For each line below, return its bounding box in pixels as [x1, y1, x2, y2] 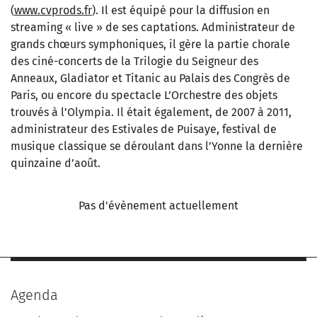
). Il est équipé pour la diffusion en [92, 4, 270, 17]
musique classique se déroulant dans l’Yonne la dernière [11, 139, 303, 153]
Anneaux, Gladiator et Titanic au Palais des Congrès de [11, 71, 290, 85]
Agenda [11, 287, 58, 304]
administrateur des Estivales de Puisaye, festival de [11, 122, 277, 136]
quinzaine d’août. [11, 156, 103, 170]
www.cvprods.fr [14, 4, 92, 17]
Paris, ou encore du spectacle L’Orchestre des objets [11, 88, 277, 102]
